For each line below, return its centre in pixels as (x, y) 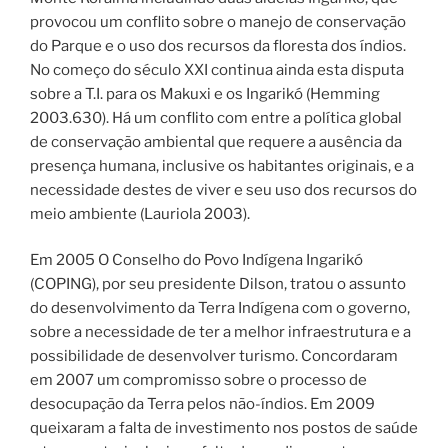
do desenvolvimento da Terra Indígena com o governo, (220, 308)
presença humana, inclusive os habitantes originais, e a (222, 165)
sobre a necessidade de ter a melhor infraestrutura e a (220, 332)
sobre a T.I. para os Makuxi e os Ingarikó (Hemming (205, 93)
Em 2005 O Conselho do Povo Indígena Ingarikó (196, 260)
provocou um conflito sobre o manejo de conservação (218, 21)
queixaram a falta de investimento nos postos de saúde (224, 428)
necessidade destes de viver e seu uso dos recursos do (223, 189)
